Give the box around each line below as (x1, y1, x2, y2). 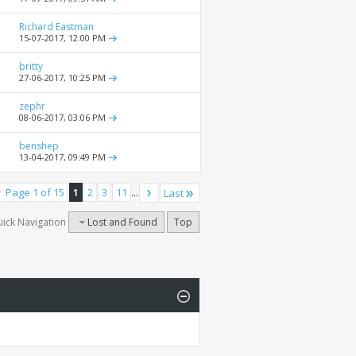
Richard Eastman (19, 20, 94, 34)
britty (19, 60, 43, 74)
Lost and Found (87, 215, 157, 230)
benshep (19, 139, 59, 153)
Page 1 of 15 (6, 185, 64, 200)
